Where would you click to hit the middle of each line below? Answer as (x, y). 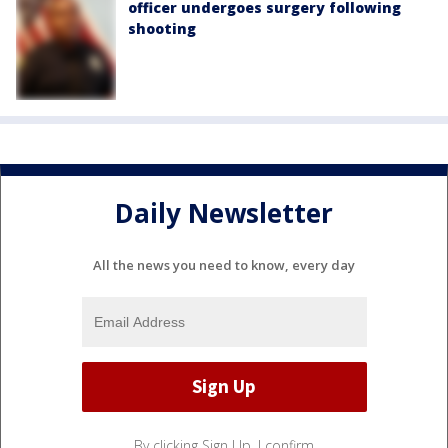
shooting (162, 28)
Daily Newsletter (224, 213)
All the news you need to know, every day (224, 264)
